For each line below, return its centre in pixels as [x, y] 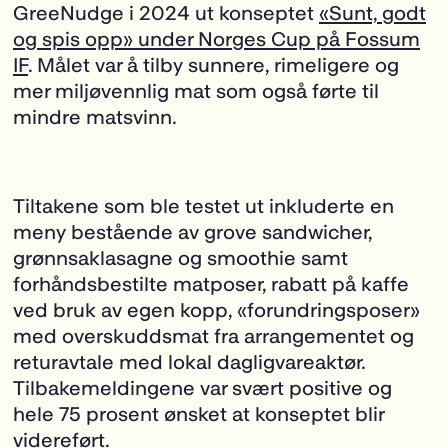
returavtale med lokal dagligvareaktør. [189, 361]
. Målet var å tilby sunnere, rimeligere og [213, 65]
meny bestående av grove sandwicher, [192, 231]
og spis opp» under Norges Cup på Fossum [216, 39]
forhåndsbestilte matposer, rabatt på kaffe [211, 283]
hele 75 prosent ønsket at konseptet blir [198, 413]
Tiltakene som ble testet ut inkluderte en [203, 205]
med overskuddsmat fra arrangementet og [213, 335]
